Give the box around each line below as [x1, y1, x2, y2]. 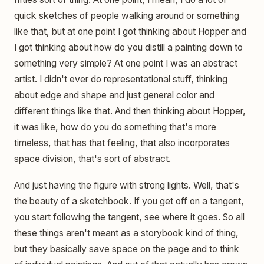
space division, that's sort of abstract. [14, 153, 171, 164]
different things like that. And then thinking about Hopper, [14, 105, 246, 117]
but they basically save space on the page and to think [14, 243, 239, 255]
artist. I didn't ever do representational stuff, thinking [14, 73, 227, 85]
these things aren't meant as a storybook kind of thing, [14, 227, 239, 239]
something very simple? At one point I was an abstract [14, 57, 237, 69]
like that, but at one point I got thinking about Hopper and [14, 25, 246, 37]
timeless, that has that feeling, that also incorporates [14, 137, 230, 148]
